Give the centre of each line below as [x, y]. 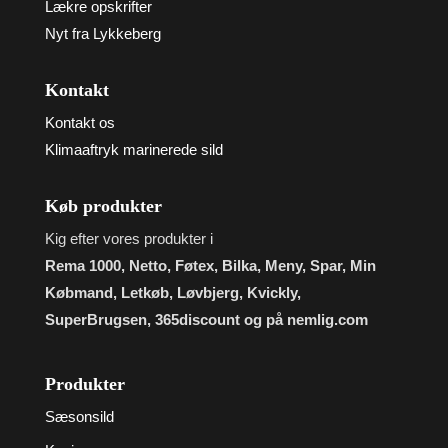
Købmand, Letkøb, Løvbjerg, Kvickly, [172, 293]
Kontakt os [79, 123]
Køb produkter [103, 206]
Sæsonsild [79, 416]
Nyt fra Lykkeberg [102, 34]
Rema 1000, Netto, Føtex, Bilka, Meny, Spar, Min [210, 266]
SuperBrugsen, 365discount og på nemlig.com [206, 320]
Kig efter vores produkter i [128, 239]
